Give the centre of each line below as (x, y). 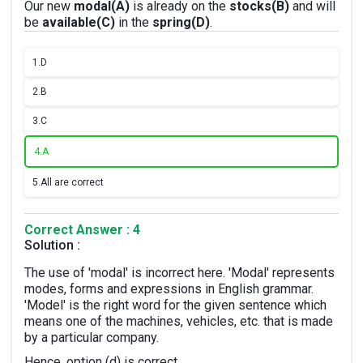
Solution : (52, 245)
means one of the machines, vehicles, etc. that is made (179, 321)
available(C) (79, 22)
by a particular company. (92, 337)
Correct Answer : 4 (82, 230)
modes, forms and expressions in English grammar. (169, 289)
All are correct (72, 182)
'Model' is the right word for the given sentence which (175, 305)
